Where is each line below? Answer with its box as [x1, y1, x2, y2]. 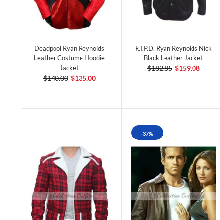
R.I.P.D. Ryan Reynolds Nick [135, 44, 212, 53]
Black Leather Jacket [144, 54, 203, 62]
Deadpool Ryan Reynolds [34, 44, 105, 53]
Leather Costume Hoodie [34, 54, 105, 62]
